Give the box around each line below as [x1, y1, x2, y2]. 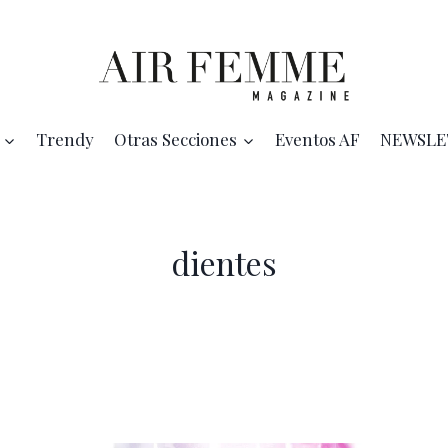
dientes [171, 241, 277, 284]
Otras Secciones [114, 128, 238, 151]
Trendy [35, 128, 94, 151]
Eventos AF [274, 128, 360, 151]
